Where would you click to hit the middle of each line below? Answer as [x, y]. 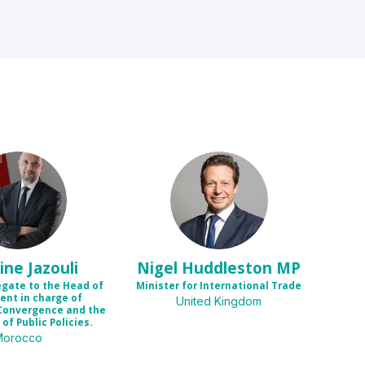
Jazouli [53, 267]
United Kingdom [219, 301]
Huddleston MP [242, 267]
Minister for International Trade [219, 286]
